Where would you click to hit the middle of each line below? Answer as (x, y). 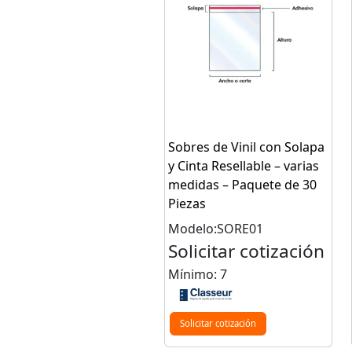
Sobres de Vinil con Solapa (246, 147)
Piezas (187, 203)
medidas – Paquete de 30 (242, 185)
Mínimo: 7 (198, 274)
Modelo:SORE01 (216, 229)
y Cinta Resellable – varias (244, 166)
